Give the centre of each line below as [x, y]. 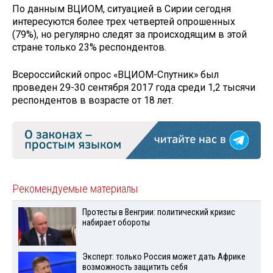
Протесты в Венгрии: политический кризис [158, 213]
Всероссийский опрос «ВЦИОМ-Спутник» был [115, 74]
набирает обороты [116, 223]
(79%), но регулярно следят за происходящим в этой [129, 35]
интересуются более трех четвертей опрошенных [124, 22]
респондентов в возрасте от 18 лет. [94, 100]
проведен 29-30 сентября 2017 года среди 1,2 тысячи [134, 87]
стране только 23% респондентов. [90, 48]
